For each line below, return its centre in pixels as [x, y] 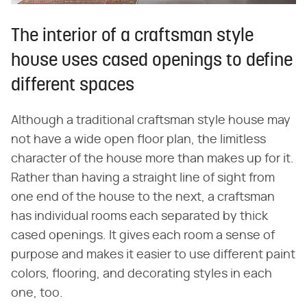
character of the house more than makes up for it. [152, 159]
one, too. [37, 294]
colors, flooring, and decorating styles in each [142, 274]
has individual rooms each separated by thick [139, 217]
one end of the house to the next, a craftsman [143, 198]
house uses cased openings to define [152, 62]
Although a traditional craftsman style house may [151, 121]
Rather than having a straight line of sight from [143, 179]
